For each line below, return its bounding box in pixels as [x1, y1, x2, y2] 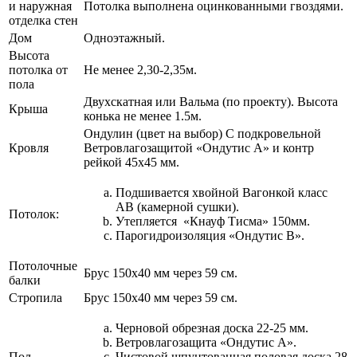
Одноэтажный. [84, 30, 165, 45]
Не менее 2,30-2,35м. [84, 62, 197, 76]
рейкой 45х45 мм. [84, 155, 179, 169]
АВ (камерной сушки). [116, 199, 239, 214]
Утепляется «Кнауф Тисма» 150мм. [116, 214, 310, 228]
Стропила [9, 290, 62, 304]
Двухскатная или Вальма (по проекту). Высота [84, 94, 338, 108]
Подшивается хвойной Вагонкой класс [116, 185, 328, 199]
